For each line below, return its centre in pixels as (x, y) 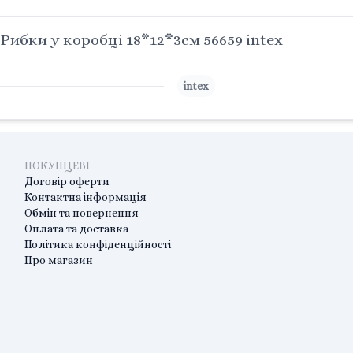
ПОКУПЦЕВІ (57, 166)
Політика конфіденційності (97, 245)
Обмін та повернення (81, 213)
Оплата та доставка (76, 229)
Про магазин (58, 260)
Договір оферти (67, 182)
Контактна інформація (85, 197)
